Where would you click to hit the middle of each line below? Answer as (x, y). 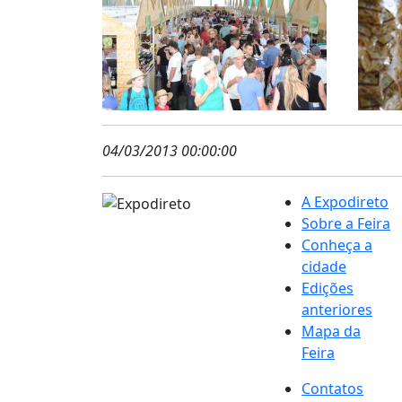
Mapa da (331, 331)
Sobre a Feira (346, 223)
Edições (328, 288)
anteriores (337, 310)
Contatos (332, 389)
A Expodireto (345, 202)
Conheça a (337, 245)
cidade (324, 267)
